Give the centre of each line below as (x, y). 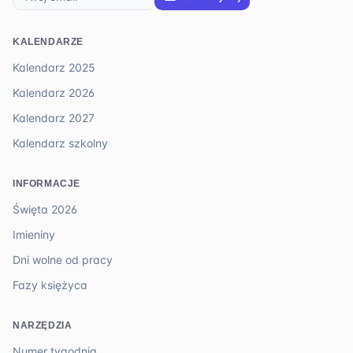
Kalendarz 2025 (54, 67)
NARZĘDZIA (43, 325)
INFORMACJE (46, 184)
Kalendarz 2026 (54, 93)
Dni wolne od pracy (63, 260)
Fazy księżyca (50, 285)
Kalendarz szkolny (60, 143)
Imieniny (34, 234)
